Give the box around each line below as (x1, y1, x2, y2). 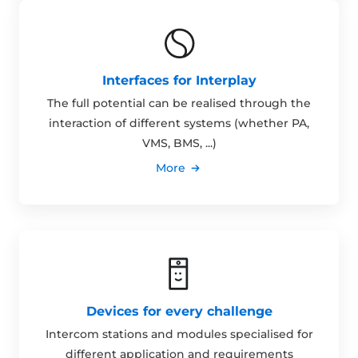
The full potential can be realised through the (47, 96, 311, 111)
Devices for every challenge (86, 304, 272, 320)
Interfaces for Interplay (101, 73, 257, 89)
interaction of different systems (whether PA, (49, 116, 309, 131)
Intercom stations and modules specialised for (45, 327, 313, 342)
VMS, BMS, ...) (141, 136, 217, 151)
